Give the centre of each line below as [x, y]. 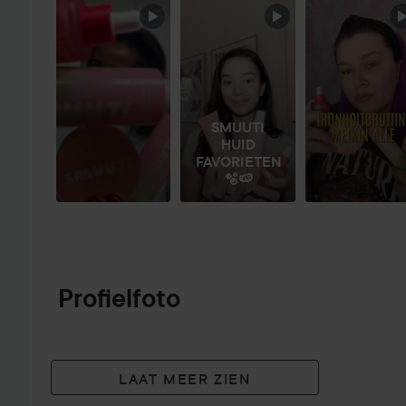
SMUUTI [238, 127]
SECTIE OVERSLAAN [144, 17]
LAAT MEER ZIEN [185, 378]
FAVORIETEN [238, 161]
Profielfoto [119, 299]
